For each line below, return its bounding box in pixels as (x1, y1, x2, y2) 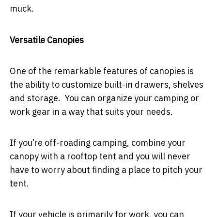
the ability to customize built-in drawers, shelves (10, 78, 203, 90)
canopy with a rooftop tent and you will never (10, 150, 190, 162)
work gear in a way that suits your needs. (10, 106, 173, 117)
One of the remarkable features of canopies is (10, 65, 194, 77)
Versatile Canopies (10, 34, 84, 46)
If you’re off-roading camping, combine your (10, 137, 186, 148)
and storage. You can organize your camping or (10, 92, 199, 104)
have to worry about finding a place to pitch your (10, 164, 202, 175)
